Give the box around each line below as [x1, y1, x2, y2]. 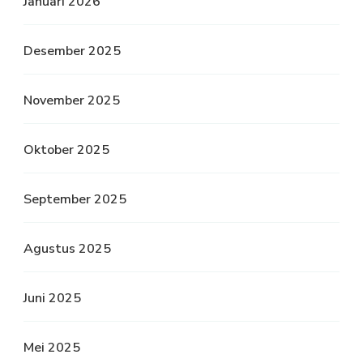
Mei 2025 [23, 339, 80, 357]
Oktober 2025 [23, 141, 109, 159]
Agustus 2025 [23, 240, 111, 258]
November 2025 [23, 92, 120, 109]
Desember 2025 [23, 42, 121, 60]
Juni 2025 [23, 289, 81, 307]
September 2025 [23, 190, 126, 208]
